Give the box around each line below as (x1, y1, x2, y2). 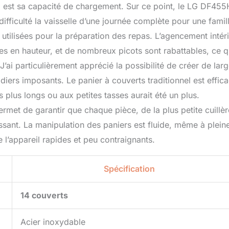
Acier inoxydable (20, 217, 85, 227)
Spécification (104, 164, 155, 174)
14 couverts (20, 190, 68, 201)
